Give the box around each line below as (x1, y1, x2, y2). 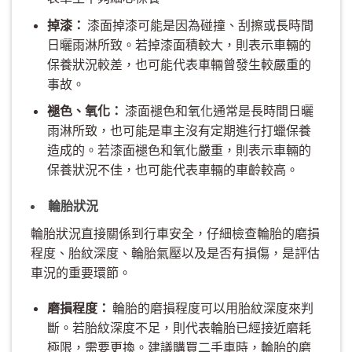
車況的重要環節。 (31, 264, 131, 280)
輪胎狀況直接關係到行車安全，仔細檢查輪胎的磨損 (31, 225, 320, 240)
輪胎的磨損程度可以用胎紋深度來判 (109, 300, 313, 316)
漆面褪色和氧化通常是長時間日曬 (122, 103, 313, 119)
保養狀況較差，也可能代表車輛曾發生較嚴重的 (46, 56, 311, 71)
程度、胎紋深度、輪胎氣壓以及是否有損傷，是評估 (31, 244, 320, 260)
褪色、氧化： (46, 103, 123, 119)
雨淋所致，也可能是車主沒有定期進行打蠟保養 (46, 123, 311, 138)
